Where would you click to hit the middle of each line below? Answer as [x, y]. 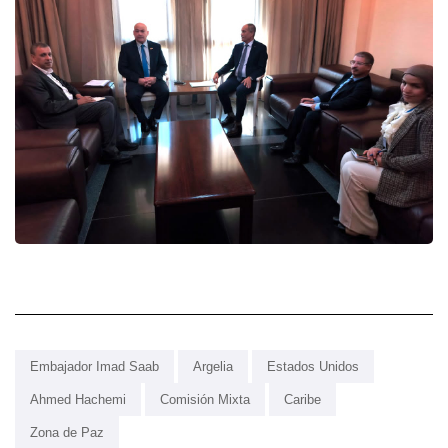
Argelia [213, 366]
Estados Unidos [313, 366]
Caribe [302, 399]
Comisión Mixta [205, 399]
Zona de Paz [67, 432]
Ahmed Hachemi [78, 399]
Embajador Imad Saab [94, 366]
